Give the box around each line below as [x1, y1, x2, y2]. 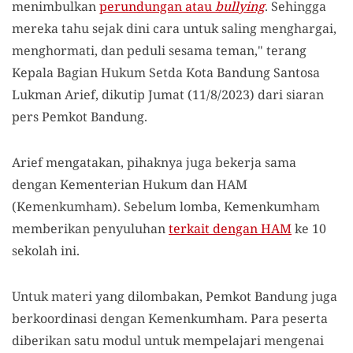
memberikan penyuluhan [12, 220, 169, 237]
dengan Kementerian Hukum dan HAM [12, 176, 247, 193]
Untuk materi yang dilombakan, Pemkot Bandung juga [12, 288, 337, 305]
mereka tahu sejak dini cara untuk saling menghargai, [12, 20, 336, 37]
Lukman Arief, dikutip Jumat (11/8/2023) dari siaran [12, 86, 324, 103]
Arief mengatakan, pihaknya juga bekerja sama [12, 154, 296, 171]
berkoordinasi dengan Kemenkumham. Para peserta [12, 310, 328, 327]
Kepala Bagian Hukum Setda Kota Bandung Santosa [12, 64, 320, 81]
